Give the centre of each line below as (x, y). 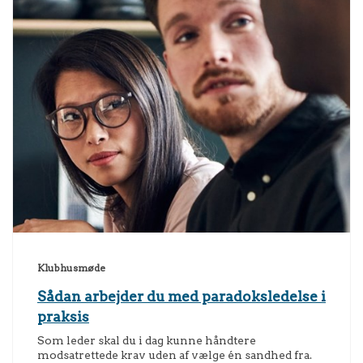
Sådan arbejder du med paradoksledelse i (181, 297)
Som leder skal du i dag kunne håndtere (147, 341)
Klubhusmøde (71, 269)
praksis (63, 317)
